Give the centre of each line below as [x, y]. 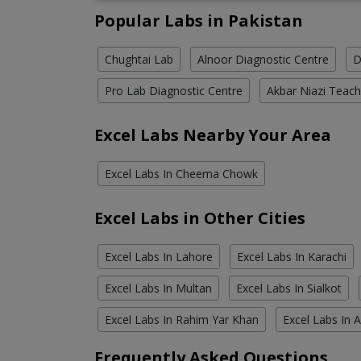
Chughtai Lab [139, 60]
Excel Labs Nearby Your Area [213, 135]
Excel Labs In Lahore [159, 257]
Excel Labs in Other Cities [200, 218]
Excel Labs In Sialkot [289, 288]
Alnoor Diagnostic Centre [263, 60]
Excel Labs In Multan [158, 288]
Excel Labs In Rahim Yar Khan [182, 320]
